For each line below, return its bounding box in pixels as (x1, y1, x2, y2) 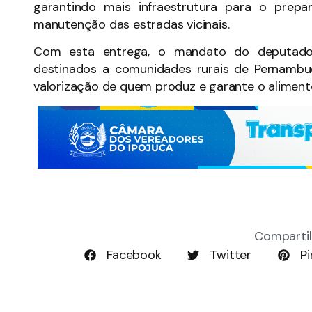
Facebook (107, 246, 162, 263)
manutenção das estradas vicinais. (33, 15, 230, 33)
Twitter (210, 246, 252, 263)
